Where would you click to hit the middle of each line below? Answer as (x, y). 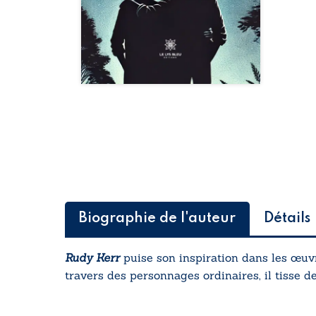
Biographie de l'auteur (157, 219)
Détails (287, 219)
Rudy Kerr (92, 258)
